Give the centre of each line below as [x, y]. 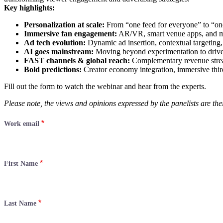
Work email [22, 123]
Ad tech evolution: [55, 42]
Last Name [20, 203]
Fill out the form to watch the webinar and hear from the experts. [105, 86]
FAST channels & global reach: [77, 60]
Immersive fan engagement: [70, 33]
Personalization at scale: [64, 24]
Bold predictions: [53, 69]
